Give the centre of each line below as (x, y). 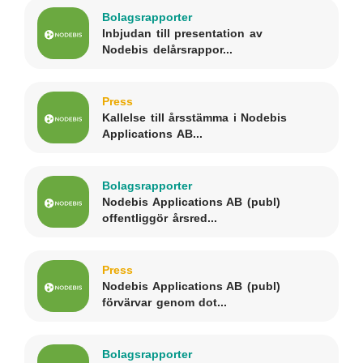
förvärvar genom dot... (165, 302)
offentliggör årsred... (160, 218)
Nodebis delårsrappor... (167, 49)
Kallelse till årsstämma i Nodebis (195, 117)
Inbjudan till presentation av (182, 33)
